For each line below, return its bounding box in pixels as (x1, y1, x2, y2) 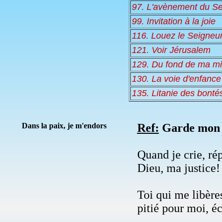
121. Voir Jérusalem (132, 45, 211, 55)
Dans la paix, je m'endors (21, 121, 107, 130)
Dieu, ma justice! (137, 161, 220, 174)
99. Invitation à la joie (132, 16, 216, 26)
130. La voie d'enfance (132, 73, 221, 84)
